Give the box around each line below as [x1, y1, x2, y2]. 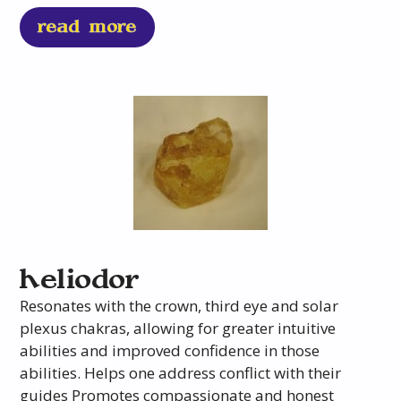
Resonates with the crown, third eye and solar [20, 295, 339, 317]
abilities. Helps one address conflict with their [20, 363, 342, 384]
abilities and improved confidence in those [20, 340, 320, 362]
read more [38, 19, 138, 37]
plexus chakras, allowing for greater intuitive [20, 318, 337, 339]
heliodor [20, 267, 141, 294]
